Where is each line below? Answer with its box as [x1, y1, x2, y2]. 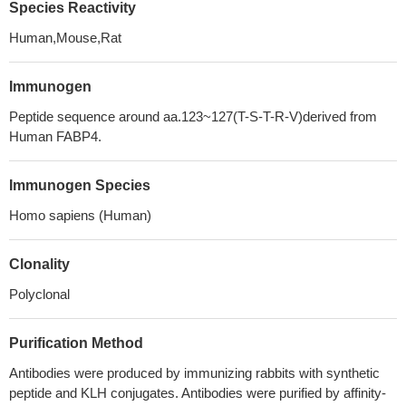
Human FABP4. [9, 129, 101, 144]
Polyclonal [9, 286, 70, 302]
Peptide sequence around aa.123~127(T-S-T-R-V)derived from [9, 109, 377, 124]
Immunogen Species [9, 178, 150, 193]
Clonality [9, 256, 70, 272]
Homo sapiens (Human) [9, 208, 151, 223]
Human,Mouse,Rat [9, 30, 121, 45]
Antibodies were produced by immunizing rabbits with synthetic [9, 365, 380, 381]
